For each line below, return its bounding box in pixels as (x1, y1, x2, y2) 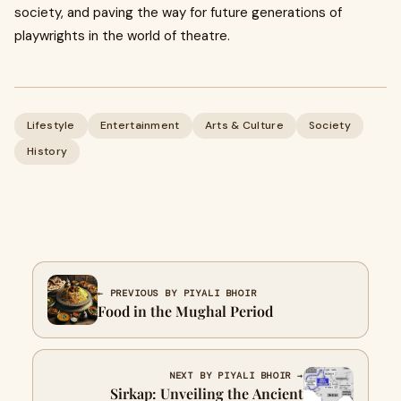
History (27, 144, 68, 158)
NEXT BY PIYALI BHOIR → (168, 370, 303, 381)
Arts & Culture (204, 118, 284, 132)
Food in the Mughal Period (98, 301, 273, 320)
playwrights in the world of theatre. (14, 27, 230, 45)
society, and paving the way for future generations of (14, 4, 342, 21)
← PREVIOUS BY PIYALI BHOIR (98, 286, 257, 299)
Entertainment (99, 118, 180, 132)
